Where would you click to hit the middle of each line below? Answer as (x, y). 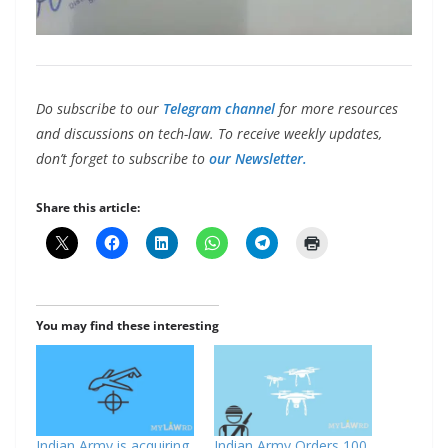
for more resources (338, 109)
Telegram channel (219, 109)
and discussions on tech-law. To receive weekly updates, (209, 134)
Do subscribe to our (99, 109)
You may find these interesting (127, 326)
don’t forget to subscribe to (122, 159)
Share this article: (88, 208)
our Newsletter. (258, 159)
